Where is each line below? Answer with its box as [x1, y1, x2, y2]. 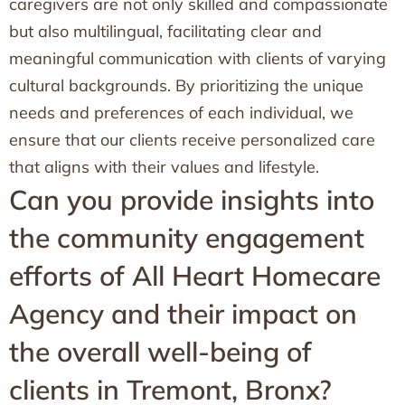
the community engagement [9, 221, 364, 255]
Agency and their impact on [9, 297, 357, 331]
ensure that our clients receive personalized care [9, 129, 375, 150]
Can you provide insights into [9, 183, 374, 217]
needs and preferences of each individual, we [9, 102, 353, 123]
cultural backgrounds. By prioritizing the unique [9, 75, 363, 96]
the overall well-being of [9, 334, 312, 369]
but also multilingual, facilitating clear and [9, 21, 322, 42]
